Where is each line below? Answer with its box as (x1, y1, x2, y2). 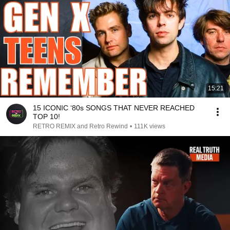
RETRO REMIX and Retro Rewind (33, 123, 128, 130)
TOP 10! (33, 112, 60, 121)
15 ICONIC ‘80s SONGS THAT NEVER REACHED (33, 104, 195, 112)
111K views (134, 123, 165, 130)
